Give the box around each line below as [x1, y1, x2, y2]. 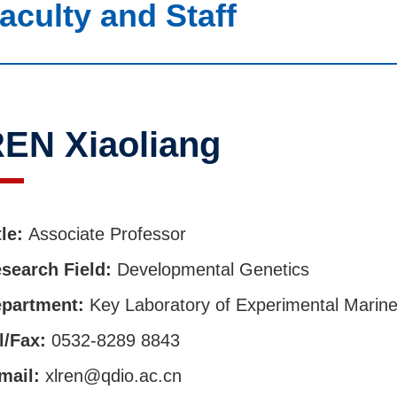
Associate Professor [27, 224, 186, 244]
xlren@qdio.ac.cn [44, 366, 182, 385]
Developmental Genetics [116, 260, 309, 279]
